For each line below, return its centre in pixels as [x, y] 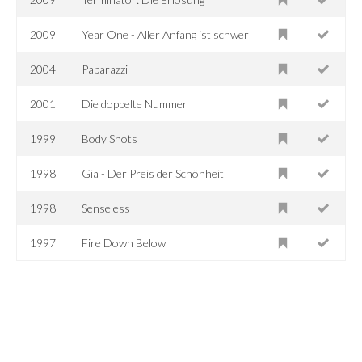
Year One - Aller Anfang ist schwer [166, 34]
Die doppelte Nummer [135, 103]
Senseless [106, 208]
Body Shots [110, 138]
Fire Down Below [124, 242]
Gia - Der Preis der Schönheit [153, 173]
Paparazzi [105, 69]
